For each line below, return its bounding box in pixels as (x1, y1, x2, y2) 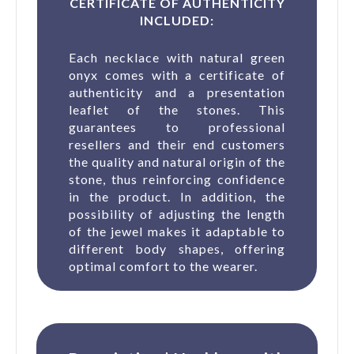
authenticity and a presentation (69, 84, 285, 100)
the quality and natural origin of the (69, 153, 285, 169)
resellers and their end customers (69, 136, 285, 152)
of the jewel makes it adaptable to (69, 223, 285, 239)
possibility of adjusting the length (69, 205, 285, 221)
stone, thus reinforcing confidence (69, 171, 285, 186)
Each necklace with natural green (69, 49, 285, 65)
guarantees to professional (69, 119, 285, 134)
